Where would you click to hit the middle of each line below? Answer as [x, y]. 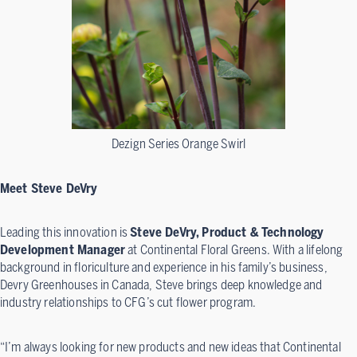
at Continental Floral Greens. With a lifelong [234, 250]
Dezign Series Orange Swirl [178, 144]
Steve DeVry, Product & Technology [227, 233]
